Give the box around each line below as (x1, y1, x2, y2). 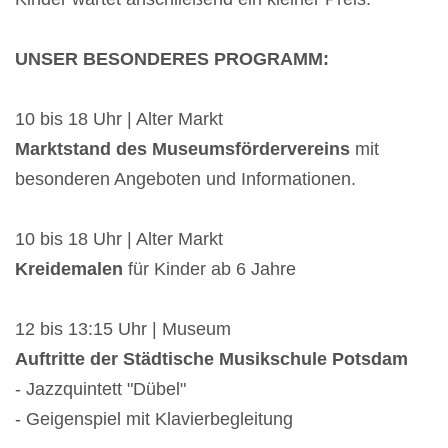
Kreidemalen (15, 259, 123, 280)
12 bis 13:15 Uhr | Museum (15, 319, 231, 340)
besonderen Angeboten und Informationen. (15, 169, 356, 190)
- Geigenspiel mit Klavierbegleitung (15, 409, 293, 430)
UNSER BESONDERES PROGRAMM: (15, 49, 329, 70)
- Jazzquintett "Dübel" (15, 379, 191, 400)
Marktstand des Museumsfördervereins (15, 139, 350, 160)
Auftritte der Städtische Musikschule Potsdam (15, 349, 408, 370)
